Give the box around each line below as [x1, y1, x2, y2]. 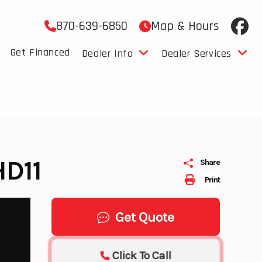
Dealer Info [81, 47, 133, 60]
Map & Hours [150, 18, 219, 35]
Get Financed [10, 46, 70, 59]
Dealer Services [161, 47, 232, 60]
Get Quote [115, 208, 175, 225]
